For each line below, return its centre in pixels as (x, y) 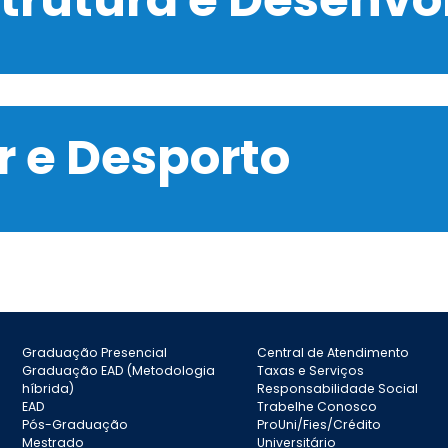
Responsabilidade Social (338, 388)
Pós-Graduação (75, 424)
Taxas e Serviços (311, 370)
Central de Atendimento (333, 352)
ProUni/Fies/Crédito (319, 424)
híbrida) (48, 388)
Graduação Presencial (95, 352)
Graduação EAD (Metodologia (119, 370)
